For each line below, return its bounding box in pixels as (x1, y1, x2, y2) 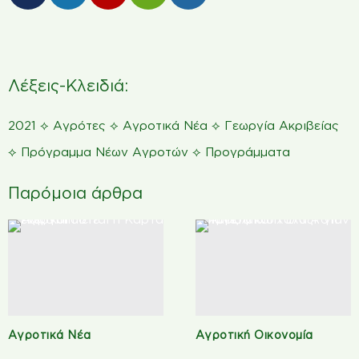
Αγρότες (53, 118, 106, 132)
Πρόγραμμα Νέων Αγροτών (21, 144, 188, 159)
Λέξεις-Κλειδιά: (8, 75, 128, 94)
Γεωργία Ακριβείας (224, 118, 339, 132)
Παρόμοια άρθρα (8, 183, 143, 201)
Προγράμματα (205, 144, 290, 159)
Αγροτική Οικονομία (196, 328, 313, 341)
